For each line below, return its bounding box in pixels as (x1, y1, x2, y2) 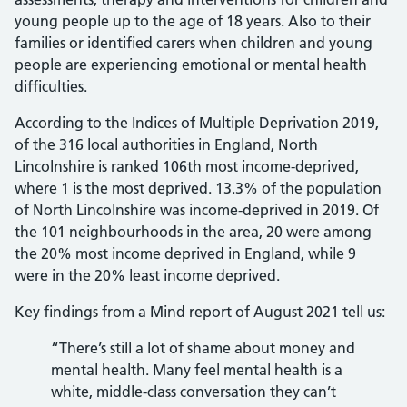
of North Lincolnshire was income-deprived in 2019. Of (15, 201, 379, 219)
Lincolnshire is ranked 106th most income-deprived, (15, 157, 359, 175)
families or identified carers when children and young (15, 34, 372, 52)
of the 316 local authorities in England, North (15, 135, 318, 154)
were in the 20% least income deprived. (15, 266, 280, 284)
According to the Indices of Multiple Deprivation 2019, (15, 114, 379, 132)
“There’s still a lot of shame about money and (51, 339, 355, 357)
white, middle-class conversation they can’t (51, 382, 336, 401)
